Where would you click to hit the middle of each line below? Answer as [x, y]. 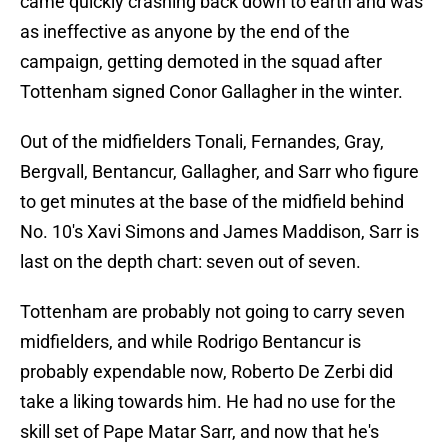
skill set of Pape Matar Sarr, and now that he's [199, 432]
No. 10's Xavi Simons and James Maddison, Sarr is [219, 232]
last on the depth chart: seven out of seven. [190, 262]
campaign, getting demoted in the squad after [201, 62]
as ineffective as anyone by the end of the [185, 32]
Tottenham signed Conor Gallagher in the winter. [211, 92]
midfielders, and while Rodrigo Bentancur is [190, 342]
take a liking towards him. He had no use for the [208, 402]
